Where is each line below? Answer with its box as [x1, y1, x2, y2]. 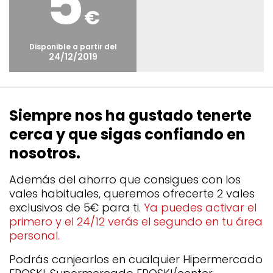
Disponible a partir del [29, 41, 117, 52]
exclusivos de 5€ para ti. [9, 200, 144, 215]
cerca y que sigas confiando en [9, 124, 246, 144]
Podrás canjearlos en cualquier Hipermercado [9, 252, 263, 267]
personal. [9, 228, 60, 243]
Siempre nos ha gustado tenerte [9, 105, 252, 126]
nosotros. [9, 143, 80, 163]
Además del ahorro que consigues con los [9, 172, 241, 187]
